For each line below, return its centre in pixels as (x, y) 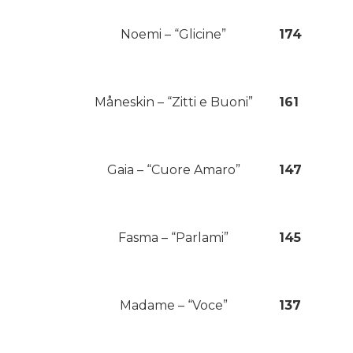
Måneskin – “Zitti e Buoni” (173, 102)
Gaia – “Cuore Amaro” (173, 170)
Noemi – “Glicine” (173, 35)
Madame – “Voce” (173, 306)
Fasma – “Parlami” (173, 238)
